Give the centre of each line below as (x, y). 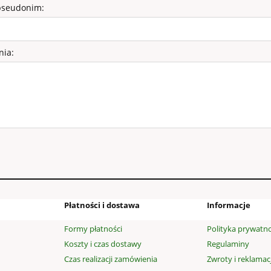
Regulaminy (228, 243)
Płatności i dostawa (102, 205)
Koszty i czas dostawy (103, 243)
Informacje (229, 205)
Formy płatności (93, 228)
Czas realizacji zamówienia (111, 259)
